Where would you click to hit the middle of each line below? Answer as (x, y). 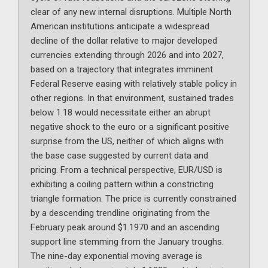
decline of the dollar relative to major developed (124, 41)
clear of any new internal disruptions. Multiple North (131, 12)
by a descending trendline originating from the (120, 213)
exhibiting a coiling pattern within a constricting (122, 185)
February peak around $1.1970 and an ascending (125, 228)
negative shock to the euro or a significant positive (130, 127)
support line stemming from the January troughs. (127, 242)
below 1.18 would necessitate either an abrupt (121, 113)
